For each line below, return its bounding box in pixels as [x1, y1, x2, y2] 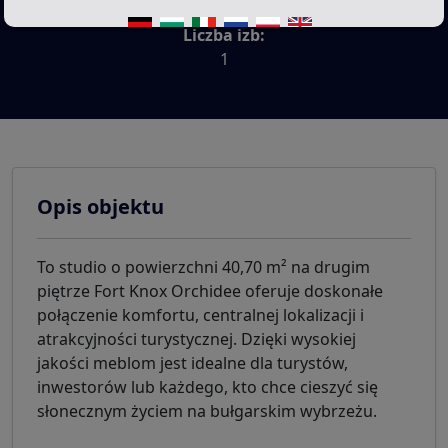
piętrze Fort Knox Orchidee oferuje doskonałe [37, 280, 383, 303]
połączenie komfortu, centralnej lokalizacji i [37, 304, 364, 327]
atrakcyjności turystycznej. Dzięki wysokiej [37, 328, 356, 351]
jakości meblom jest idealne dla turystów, [37, 352, 348, 375]
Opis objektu [37, 193, 164, 221]
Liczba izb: [183, 24, 265, 47]
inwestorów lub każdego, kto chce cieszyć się [37, 376, 378, 399]
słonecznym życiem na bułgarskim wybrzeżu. [37, 400, 377, 423]
